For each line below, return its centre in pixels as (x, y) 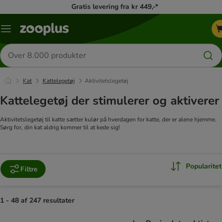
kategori (18, 40)
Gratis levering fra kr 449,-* (115, 7)
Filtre (29, 169)
